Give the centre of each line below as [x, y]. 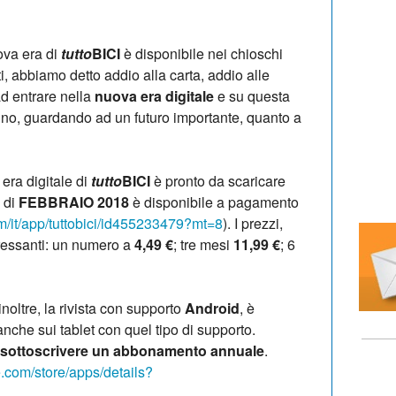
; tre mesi [203, 244]
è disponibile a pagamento [214, 202]
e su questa [252, 95]
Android [212, 308]
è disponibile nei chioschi [202, 53]
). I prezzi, [253, 223]
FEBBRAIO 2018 [74, 202]
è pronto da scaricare [218, 180]
